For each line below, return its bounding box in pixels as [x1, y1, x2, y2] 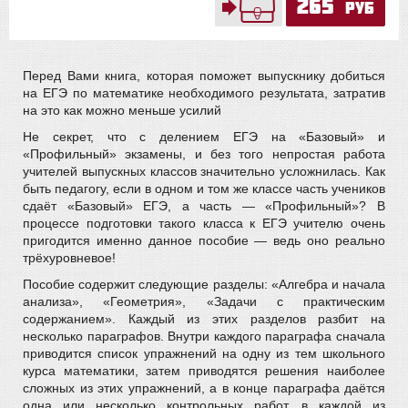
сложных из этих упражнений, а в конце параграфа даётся [23, 381, 385, 395]
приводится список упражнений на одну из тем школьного [23, 346, 385, 361]
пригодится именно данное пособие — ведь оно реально [23, 233, 385, 248]
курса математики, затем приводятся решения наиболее [23, 363, 385, 378]
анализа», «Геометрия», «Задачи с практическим [23, 294, 385, 309]
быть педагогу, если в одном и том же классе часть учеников [23, 181, 385, 196]
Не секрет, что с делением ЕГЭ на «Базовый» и [23, 129, 385, 144]
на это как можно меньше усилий [23, 103, 221, 117]
